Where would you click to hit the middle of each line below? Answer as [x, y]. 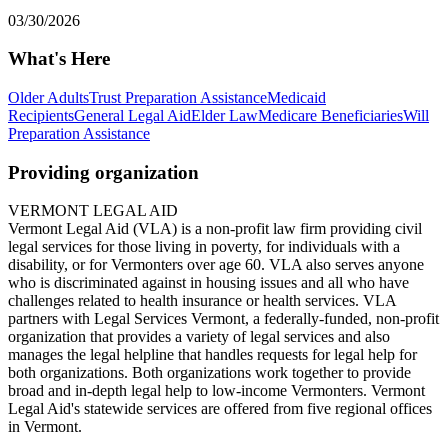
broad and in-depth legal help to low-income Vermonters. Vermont [216, 391]
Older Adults [48, 98]
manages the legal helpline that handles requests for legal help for [212, 355]
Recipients [41, 116]
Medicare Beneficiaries [330, 116]
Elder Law [224, 116]
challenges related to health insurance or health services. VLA [202, 301]
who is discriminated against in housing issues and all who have [208, 283]
